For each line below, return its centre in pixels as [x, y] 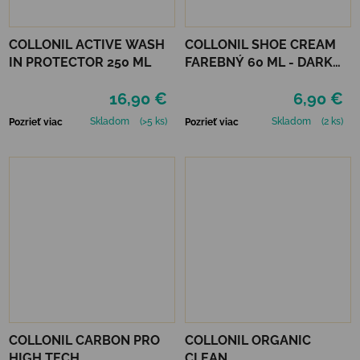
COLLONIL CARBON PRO [84, 340]
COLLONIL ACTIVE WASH [87, 44]
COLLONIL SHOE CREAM [260, 44]
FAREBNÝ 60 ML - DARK [259, 62]
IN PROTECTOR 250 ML [80, 62]
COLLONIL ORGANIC [248, 340]
